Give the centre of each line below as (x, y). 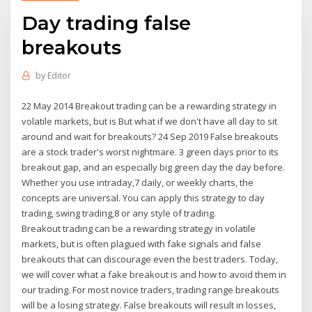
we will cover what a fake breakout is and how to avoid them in (154, 274)
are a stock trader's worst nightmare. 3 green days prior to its (150, 151)
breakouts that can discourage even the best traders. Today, (150, 259)
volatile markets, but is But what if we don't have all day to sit (150, 121)
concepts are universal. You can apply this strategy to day (143, 197)
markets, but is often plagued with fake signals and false (142, 243)
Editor (59, 76)
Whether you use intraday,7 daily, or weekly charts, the (138, 182)
